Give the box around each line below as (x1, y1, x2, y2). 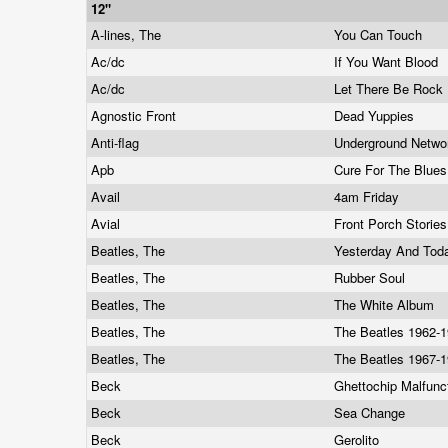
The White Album (334, 295, 438, 314)
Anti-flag (91, 133, 143, 152)
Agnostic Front (91, 106, 180, 125)
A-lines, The (91, 25, 165, 44)
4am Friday (334, 187, 403, 206)
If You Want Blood (334, 52, 442, 71)
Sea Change (334, 403, 409, 422)
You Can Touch (334, 25, 426, 44)
